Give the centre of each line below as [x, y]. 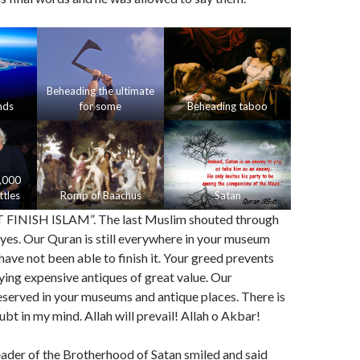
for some [100, 106]
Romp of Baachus [100, 196]
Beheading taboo [227, 106]
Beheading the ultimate [100, 90]
